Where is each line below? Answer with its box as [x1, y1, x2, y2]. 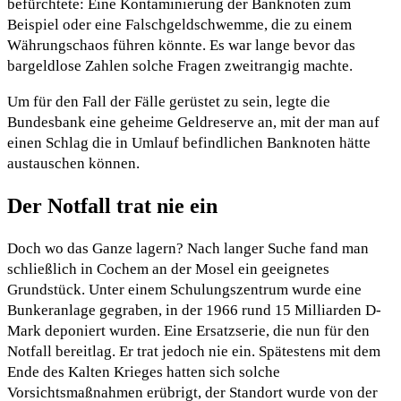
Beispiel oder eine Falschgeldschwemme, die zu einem [7, 15, 352, 33]
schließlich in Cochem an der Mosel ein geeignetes [7, 260, 329, 278]
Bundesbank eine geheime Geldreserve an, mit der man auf [7, 113, 380, 131]
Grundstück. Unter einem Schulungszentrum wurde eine [7, 281, 362, 299]
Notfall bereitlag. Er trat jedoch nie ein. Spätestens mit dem [7, 343, 380, 361]
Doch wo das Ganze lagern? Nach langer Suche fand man [7, 240, 369, 258]
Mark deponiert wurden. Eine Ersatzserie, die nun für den [7, 322, 370, 340]
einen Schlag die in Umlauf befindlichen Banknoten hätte [7, 133, 371, 151]
